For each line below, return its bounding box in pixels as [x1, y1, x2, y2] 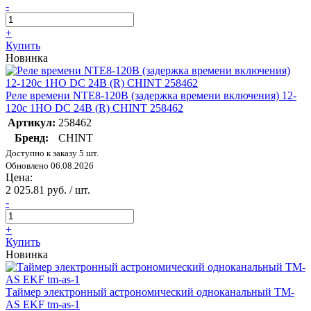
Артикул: [8, 117, 56, 129]
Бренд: [15, 132, 49, 144]
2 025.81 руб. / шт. [6, 184, 90, 196]
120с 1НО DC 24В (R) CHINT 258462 [6, 102, 183, 115]
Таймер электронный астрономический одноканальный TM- [6, 286, 294, 299]
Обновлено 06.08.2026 [6, 160, 94, 171]
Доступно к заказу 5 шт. [6, 148, 99, 159]
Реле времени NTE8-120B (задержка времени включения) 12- [6, 90, 296, 102]
